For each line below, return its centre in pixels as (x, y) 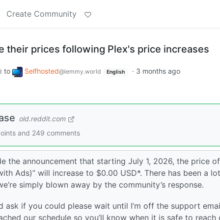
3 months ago (158, 71)
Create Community (41, 14)
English (115, 72)
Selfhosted (42, 71)
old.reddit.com (42, 118)
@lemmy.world (80, 71)
